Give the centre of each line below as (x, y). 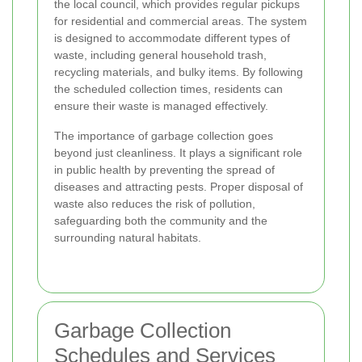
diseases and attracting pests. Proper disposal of (179, 187)
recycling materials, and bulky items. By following (179, 72)
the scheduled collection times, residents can (168, 89)
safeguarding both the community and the (161, 221)
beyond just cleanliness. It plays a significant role (178, 153)
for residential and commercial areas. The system (181, 21)
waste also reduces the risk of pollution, (155, 204)
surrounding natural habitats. (128, 238)
